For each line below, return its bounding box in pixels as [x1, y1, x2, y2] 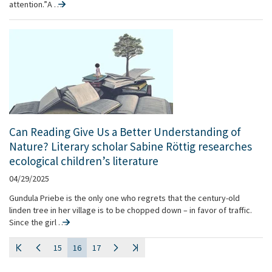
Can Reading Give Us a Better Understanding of [9, 124, 241, 139]
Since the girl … [9, 217, 60, 228]
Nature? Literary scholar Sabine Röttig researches [9, 139, 252, 154]
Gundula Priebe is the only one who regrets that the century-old [9, 192, 240, 203]
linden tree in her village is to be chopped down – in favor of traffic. [9, 205, 252, 216]
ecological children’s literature [9, 154, 158, 168]
